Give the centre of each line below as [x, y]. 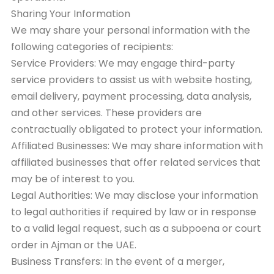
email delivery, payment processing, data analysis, [131, 96]
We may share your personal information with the [131, 30]
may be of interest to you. [73, 179]
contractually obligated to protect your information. [137, 129]
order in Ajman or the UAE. [74, 245]
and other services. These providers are [106, 113]
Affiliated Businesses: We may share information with [137, 146]
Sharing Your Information [71, 14]
